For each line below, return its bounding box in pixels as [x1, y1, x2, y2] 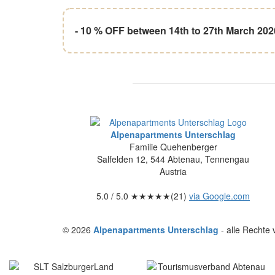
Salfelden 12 [97, 153, 145, 166]
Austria [160, 165, 187, 178]
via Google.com [189, 190, 250, 203]
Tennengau [205, 153, 249, 166]
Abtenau [168, 153, 200, 166]
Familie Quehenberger [129, 141, 217, 153]
